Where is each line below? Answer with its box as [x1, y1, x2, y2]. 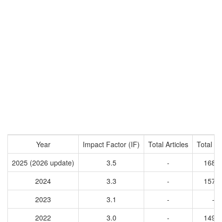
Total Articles [148, 139, 188, 149]
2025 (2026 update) [12, 158, 74, 167]
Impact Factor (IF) [83, 139, 140, 149]
